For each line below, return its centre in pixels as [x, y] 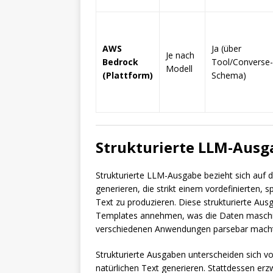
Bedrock [120, 62]
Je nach [180, 55]
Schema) [229, 75]
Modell [179, 69]
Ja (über [226, 48]
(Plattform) [128, 75]
